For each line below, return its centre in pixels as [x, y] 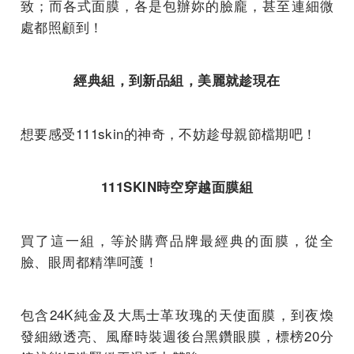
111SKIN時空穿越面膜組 [177, 186]
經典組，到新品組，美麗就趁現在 [177, 79]
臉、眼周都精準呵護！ [90, 261]
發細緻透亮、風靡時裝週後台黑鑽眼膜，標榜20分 [177, 335]
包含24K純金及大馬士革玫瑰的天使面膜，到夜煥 [177, 314]
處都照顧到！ [62, 26]
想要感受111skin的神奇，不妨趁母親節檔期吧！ [169, 133]
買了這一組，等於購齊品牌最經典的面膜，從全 [177, 239]
